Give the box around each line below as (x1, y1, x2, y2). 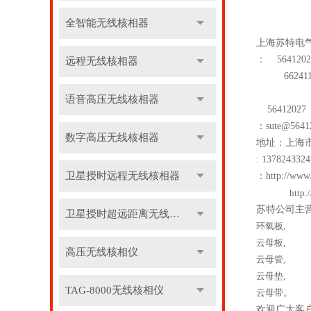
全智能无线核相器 (65, 17, 149, 28)
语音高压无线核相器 (65, 94, 159, 105)
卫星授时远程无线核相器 (65, 170, 180, 181)
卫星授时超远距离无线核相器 (169, 208, 180, 219)
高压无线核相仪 (65, 246, 138, 258)
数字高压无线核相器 (65, 132, 159, 143)
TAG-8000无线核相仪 (65, 285, 164, 296)
